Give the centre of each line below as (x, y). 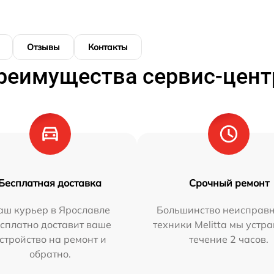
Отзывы (43, 47)
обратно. (50, 254)
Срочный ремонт (229, 183)
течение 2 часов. (229, 239)
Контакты (108, 47)
